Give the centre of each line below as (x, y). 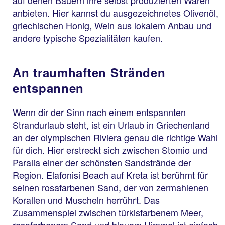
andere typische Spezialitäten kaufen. (88, 38)
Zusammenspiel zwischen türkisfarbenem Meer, (108, 213)
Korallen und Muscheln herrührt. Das (86, 200)
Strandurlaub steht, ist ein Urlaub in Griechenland (111, 125)
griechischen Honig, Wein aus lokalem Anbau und (112, 25)
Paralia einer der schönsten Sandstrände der (102, 162)
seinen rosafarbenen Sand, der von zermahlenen (110, 188)
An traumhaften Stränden (89, 73)
